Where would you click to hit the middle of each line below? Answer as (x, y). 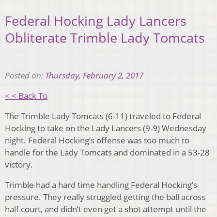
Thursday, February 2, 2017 (94, 75)
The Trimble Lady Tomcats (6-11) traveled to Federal (103, 116)
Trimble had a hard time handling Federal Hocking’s (101, 185)
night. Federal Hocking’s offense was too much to (97, 140)
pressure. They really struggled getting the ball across (105, 197)
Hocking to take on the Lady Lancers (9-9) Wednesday (106, 128)
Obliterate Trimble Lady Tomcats (105, 38)
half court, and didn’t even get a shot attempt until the (106, 209)
